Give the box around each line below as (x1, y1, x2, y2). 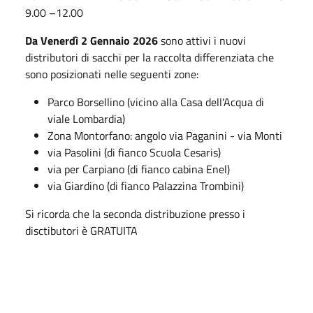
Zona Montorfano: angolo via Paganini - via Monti (48, 126, 282, 144)
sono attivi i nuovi (158, 31, 246, 49)
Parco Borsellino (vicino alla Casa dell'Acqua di (48, 93, 264, 110)
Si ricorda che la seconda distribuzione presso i (25, 205, 245, 222)
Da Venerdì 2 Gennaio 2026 (25, 31, 158, 49)
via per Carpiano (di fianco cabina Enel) (48, 160, 230, 177)
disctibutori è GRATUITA (25, 221, 138, 239)
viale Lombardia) (48, 110, 125, 127)
